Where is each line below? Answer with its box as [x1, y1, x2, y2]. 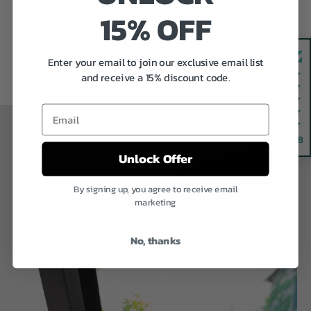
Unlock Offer [118, 149, 193, 169]
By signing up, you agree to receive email [73, 182, 238, 196]
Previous [16, 34, 56, 49]
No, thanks [130, 233, 181, 249]
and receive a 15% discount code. [81, 69, 230, 85]
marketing [135, 196, 176, 210]
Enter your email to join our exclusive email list [47, 54, 264, 70]
